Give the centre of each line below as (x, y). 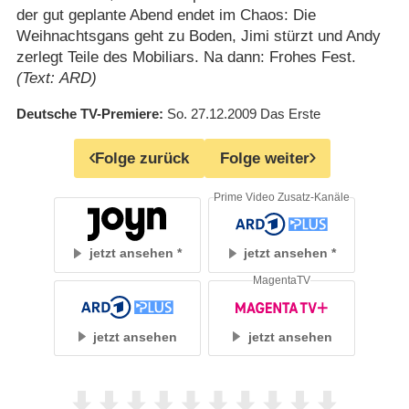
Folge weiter (265, 158)
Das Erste (290, 114)
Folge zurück (142, 158)
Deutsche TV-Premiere (87, 114)
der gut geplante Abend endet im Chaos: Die (166, 16)
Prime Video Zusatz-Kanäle (282, 197)
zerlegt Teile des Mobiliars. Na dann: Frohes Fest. (186, 58)
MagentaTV (282, 280)
